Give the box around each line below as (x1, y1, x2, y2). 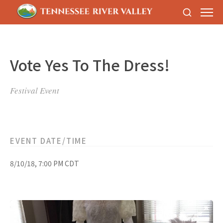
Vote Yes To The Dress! (10, 54, 170, 76)
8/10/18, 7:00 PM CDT (10, 158, 79, 168)
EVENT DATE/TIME (10, 135, 87, 146)
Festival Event (10, 85, 59, 96)
